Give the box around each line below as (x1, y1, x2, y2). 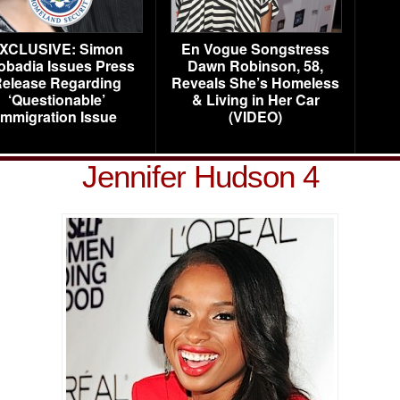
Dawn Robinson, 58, (187, 55, 323, 76)
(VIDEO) (229, 106, 282, 127)
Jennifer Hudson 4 (81, 159, 319, 194)
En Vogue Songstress (181, 38, 329, 59)
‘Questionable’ (7, 89, 105, 110)
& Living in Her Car (191, 89, 320, 110)
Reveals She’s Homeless (171, 72, 339, 93)
